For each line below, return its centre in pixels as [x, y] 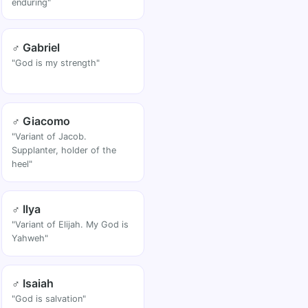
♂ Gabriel [36, 47]
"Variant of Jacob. [49, 137]
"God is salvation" [49, 298]
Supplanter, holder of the [64, 151]
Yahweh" [30, 239]
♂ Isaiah [33, 283]
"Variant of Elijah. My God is [70, 225]
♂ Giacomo [41, 121]
